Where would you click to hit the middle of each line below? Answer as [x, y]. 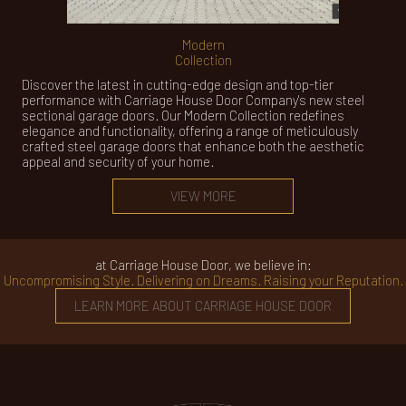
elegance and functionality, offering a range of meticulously [190, 130]
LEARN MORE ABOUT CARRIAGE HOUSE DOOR [203, 305]
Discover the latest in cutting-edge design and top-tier [178, 84]
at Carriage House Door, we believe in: [203, 265]
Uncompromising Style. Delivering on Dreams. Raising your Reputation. [203, 280]
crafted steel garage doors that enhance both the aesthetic [193, 146]
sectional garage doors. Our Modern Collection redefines [183, 115]
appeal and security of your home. [118, 161]
